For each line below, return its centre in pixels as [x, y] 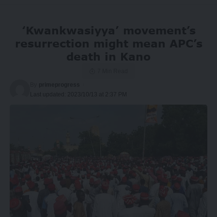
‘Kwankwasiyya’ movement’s [108, 31]
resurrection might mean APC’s [108, 44]
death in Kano [108, 57]
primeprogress [60, 85]
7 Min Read [112, 71]
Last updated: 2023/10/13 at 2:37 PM [78, 95]
